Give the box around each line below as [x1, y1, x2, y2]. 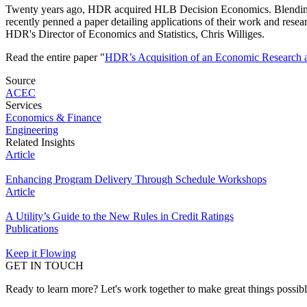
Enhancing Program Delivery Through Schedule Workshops [5, 173, 267, 185]
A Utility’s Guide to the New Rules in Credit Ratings [5, 210, 234, 222]
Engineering [5, 123, 58, 136]
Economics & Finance [5, 111, 101, 123]
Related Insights [5, 136, 75, 148]
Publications [5, 222, 58, 234]
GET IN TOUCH [5, 259, 84, 271]
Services [5, 99, 42, 111]
